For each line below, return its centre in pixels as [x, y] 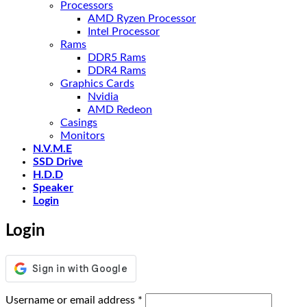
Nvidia [103, 97]
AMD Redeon [120, 110]
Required [163, 298]
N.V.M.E [52, 149]
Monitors [83, 136]
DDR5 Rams [117, 58]
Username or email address [72, 300]
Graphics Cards [97, 84]
